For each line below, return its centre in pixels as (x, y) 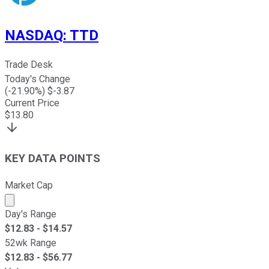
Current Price (32, 103)
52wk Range (31, 243)
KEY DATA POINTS (53, 159)
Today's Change (38, 79)
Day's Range (31, 214)
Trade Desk (29, 65)
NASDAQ (34, 35)
